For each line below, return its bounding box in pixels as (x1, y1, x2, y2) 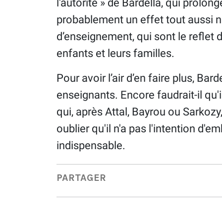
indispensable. (56, 139, 125, 152)
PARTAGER (56, 172, 106, 184)
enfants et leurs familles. (56, 47, 174, 59)
